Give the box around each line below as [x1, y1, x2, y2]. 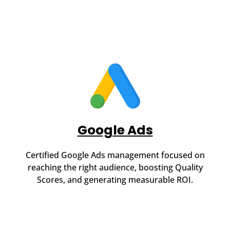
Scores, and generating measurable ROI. [37, 174, 193, 186]
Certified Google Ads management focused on [25, 149, 205, 161]
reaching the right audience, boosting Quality [27, 162, 203, 174]
